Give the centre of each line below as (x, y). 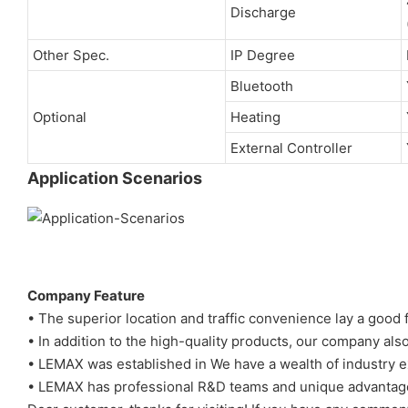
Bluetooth (261, 86)
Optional (59, 117)
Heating (255, 117)
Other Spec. (71, 55)
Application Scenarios (115, 178)
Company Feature (86, 295)
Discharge (263, 12)
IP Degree (262, 55)
